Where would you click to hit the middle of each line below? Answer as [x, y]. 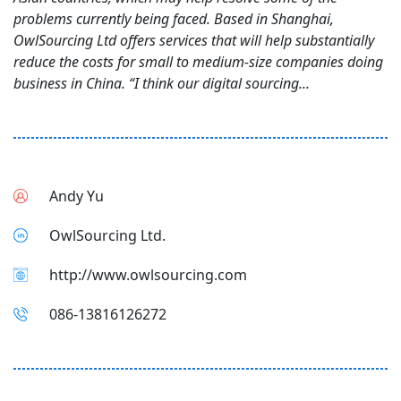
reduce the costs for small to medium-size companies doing [198, 62]
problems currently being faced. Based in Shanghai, [174, 19]
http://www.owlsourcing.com [148, 275]
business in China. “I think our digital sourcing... [162, 83]
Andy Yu [77, 196]
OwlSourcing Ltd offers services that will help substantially [194, 40]
